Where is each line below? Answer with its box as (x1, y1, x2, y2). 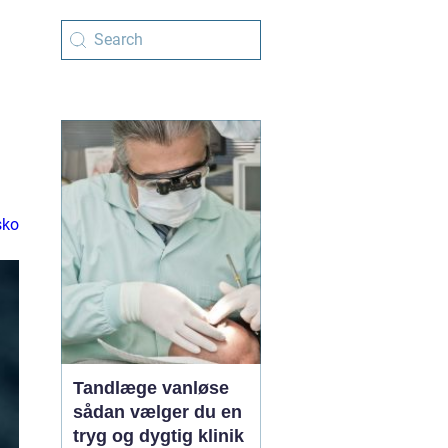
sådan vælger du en (73, 402, 242, 422)
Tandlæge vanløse (73, 378, 229, 398)
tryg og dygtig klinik (73, 426, 244, 446)
